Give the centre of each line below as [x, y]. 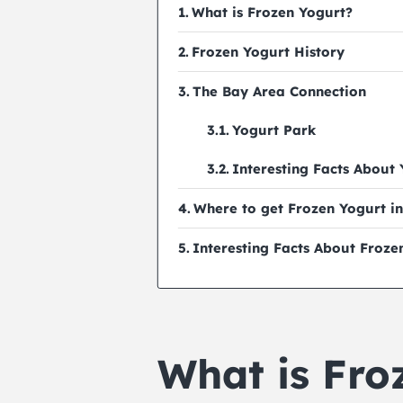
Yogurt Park [273, 130]
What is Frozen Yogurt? [273, 13]
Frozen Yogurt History [269, 52]
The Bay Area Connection [280, 92]
